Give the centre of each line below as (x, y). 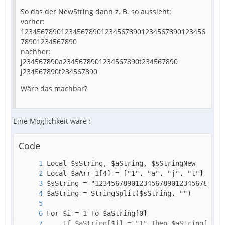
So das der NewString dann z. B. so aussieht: (96, 12)
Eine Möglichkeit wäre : (52, 121)
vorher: (33, 22)
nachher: (36, 52)
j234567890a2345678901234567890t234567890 (99, 62)
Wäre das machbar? (54, 89)
